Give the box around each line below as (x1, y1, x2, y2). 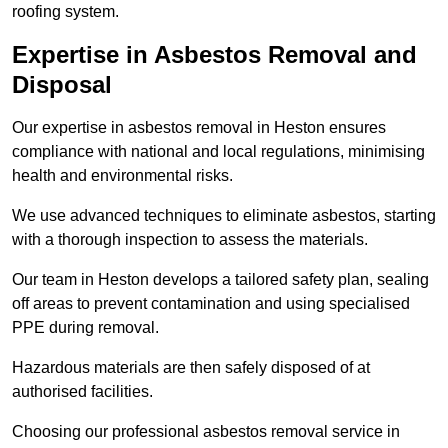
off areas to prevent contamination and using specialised (12, 294, 410, 312)
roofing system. (12, 2, 119, 20)
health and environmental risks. (12, 166, 233, 184)
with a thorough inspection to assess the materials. (12, 230, 368, 248)
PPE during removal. (12, 318, 159, 336)
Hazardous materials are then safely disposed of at (12, 358, 370, 376)
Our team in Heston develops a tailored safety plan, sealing (12, 270, 429, 288)
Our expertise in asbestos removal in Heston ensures (12, 118, 386, 136)
